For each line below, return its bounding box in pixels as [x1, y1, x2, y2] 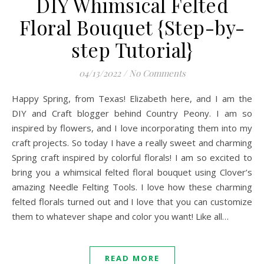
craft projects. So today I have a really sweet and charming [12, 137, 252, 148]
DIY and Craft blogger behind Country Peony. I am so [12, 107, 252, 119]
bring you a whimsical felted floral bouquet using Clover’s [12, 166, 252, 178]
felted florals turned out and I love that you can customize [12, 196, 252, 207]
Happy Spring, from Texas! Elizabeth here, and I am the [12, 93, 19, 104]
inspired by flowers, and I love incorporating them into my [12, 122, 252, 134]
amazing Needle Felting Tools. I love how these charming [12, 181, 252, 193]
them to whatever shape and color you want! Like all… [12, 210, 229, 222]
